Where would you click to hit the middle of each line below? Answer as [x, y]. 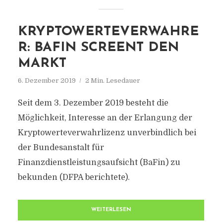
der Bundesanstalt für [61, 148]
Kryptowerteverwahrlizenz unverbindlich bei [107, 133]
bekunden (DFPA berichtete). [74, 177]
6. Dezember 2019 [47, 81]
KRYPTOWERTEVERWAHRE [108, 32]
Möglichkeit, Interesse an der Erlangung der [105, 118]
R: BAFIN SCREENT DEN [98, 48]
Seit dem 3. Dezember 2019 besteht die [93, 103]
